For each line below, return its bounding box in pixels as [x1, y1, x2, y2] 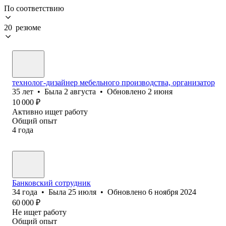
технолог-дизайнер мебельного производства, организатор [12, 78, 215, 87]
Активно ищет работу [12, 107, 88, 116]
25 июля [68, 187, 96, 196]
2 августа [64, 87, 96, 96]
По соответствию [4, 4, 64, 13]
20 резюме [4, 23, 41, 32]
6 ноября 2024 [148, 187, 196, 196]
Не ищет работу [12, 207, 67, 216]
